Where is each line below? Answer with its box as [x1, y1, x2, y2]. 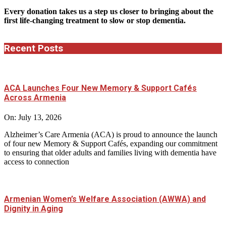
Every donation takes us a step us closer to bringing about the [4, 7, 213, 16]
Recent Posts [4, 42, 63, 54]
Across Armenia [4, 92, 66, 102]
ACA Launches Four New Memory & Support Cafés [4, 83, 197, 93]
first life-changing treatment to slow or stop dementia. [4, 16, 186, 25]
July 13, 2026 [18, 113, 62, 122]
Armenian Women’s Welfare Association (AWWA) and [4, 194, 206, 204]
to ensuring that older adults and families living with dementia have [4, 148, 216, 157]
